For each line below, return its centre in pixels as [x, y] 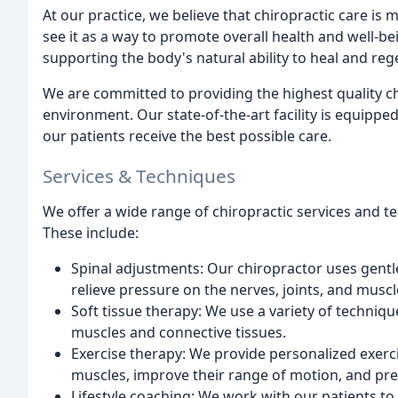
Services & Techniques [139, 175]
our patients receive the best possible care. [187, 136]
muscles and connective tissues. [179, 332]
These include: [91, 232]
